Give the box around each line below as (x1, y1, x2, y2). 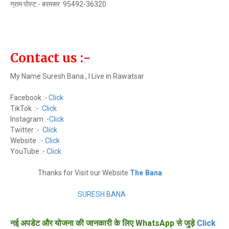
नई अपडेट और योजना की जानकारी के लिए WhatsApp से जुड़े (10, 218, 195, 228)
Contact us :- (10, 50, 90, 66)
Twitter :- (10, 126, 42, 134)
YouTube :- (10, 147, 47, 155)
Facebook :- (10, 94, 49, 102)
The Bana (130, 169, 163, 177)
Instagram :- (10, 115, 49, 123)
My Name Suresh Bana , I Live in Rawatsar (10, 72, 144, 80)
